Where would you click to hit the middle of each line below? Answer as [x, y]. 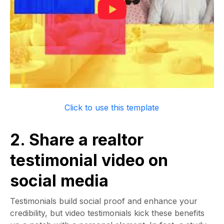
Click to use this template [112, 107]
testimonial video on [89, 160]
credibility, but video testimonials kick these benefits [107, 213]
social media [59, 181]
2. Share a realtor [77, 140]
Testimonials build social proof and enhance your [104, 201]
